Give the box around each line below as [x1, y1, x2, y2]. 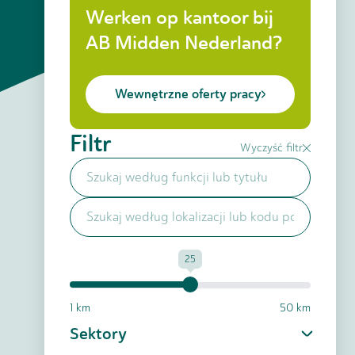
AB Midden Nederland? [86, 31, 282, 55]
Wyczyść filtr [240, 141, 303, 155]
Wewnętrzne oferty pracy [115, 86, 261, 102]
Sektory [70, 323, 127, 344]
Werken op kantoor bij [86, 6, 273, 30]
